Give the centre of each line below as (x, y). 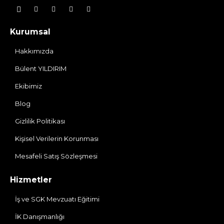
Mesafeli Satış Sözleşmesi (56, 156)
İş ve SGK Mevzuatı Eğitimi (57, 199)
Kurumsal (30, 32)
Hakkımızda (34, 51)
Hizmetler (31, 179)
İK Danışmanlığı (39, 216)
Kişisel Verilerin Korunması (56, 139)
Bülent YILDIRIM (40, 69)
